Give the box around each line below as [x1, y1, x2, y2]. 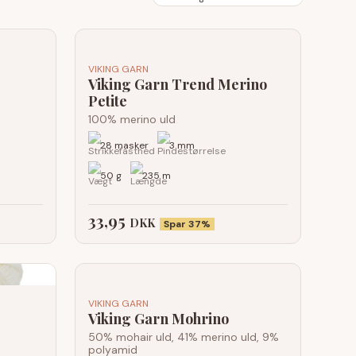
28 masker [98, 139, 149, 153]
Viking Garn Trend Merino [88, 75, 267, 94]
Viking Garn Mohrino [88, 309, 229, 328]
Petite [88, 91, 127, 110]
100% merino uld [88, 112, 176, 126]
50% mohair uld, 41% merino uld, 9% [88, 330, 279, 344]
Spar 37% [164, 218, 211, 230]
